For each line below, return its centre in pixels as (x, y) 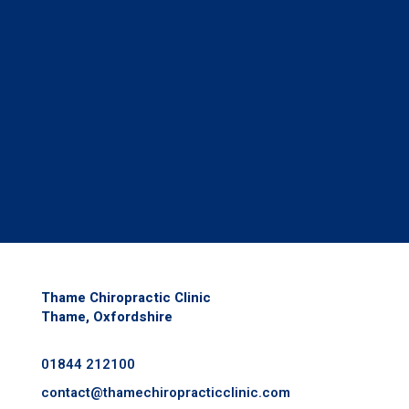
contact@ (72, 392)
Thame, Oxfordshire (106, 316)
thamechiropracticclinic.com (196, 392)
